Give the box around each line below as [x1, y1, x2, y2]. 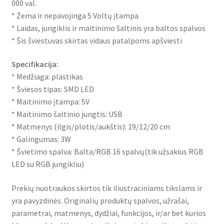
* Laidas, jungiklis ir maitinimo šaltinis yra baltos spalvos [11, 22, 205, 33]
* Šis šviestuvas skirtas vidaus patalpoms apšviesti [11, 35, 182, 45]
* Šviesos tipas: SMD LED [11, 84, 94, 94]
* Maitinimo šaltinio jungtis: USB [11, 109, 122, 119]
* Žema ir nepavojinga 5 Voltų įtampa [11, 10, 138, 20]
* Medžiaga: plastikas [11, 71, 83, 82]
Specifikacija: [11, 59, 58, 69]
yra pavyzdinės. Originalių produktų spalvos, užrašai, [11, 195, 189, 205]
